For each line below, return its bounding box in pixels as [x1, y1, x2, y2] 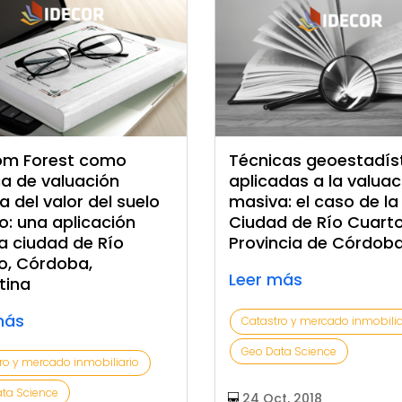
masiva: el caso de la [229, 189, 399, 213]
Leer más [229, 267, 303, 291]
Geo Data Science [241, 343, 337, 359]
